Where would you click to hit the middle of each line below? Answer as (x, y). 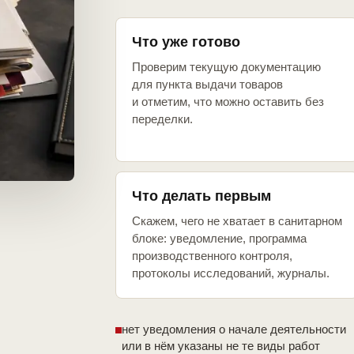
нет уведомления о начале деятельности (234, 330)
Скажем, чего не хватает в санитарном (237, 221)
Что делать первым (201, 196)
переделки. (162, 119)
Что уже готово (186, 42)
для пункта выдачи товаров (207, 85)
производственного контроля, (212, 256)
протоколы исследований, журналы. (231, 273)
